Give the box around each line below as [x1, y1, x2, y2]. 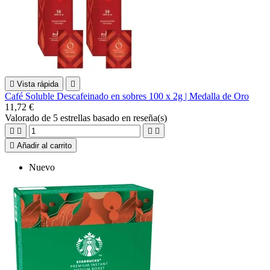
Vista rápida [17, 79, 58, 89]
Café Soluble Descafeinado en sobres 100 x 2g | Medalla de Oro [5, 90, 249, 101]
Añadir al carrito [17, 140, 72, 150]
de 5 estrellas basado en [42, 112, 133, 123]
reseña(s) [133, 112, 167, 123]
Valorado [5, 112, 42, 123]
